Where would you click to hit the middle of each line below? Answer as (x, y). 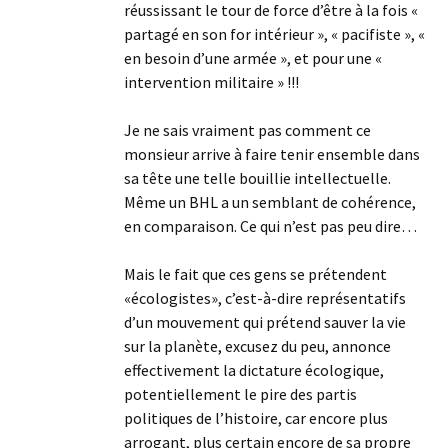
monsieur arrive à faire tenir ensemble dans (272, 154)
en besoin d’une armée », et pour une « (253, 58)
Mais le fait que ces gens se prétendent (255, 274)
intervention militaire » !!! (211, 82)
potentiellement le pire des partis (240, 394)
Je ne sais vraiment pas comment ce (247, 130)
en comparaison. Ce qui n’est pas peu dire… (270, 226)
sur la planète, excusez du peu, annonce (257, 346)
